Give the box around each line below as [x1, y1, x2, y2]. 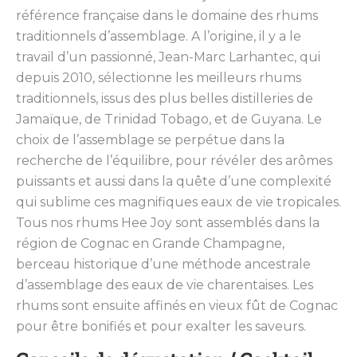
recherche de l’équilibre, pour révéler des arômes [16, 152, 332, 168]
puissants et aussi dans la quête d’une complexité [16, 173, 331, 189]
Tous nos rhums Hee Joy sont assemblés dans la [16, 214, 320, 230]
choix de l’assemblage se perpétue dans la [16, 131, 284, 147]
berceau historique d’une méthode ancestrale [16, 256, 311, 272]
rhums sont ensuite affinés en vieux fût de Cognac [16, 297, 338, 313]
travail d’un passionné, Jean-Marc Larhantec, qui [16, 49, 320, 65]
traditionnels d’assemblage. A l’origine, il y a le [16, 28, 301, 44]
